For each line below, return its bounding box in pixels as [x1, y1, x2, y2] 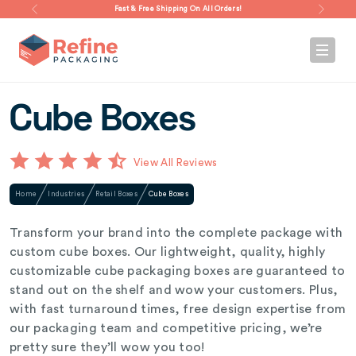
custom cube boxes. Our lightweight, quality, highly [10, 246, 326, 258]
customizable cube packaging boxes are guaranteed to [10, 265, 346, 277]
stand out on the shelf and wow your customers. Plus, [10, 284, 339, 296]
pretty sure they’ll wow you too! [10, 341, 205, 354]
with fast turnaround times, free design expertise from [10, 303, 346, 315]
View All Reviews [133, 157, 218, 168]
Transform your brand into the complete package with [10, 226, 343, 239]
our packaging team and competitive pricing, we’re [10, 322, 323, 335]
